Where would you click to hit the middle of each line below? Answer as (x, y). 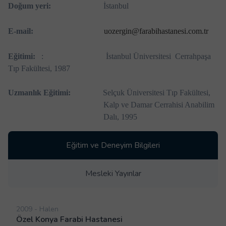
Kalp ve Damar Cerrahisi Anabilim (159, 105)
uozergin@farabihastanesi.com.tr (156, 31)
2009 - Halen (37, 209)
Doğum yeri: (30, 6)
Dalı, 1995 (120, 117)
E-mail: (56, 31)
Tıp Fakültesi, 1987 (39, 69)
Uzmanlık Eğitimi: (40, 93)
